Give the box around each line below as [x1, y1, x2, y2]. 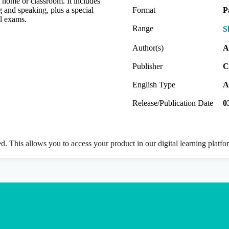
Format [132, 5, 155, 14]
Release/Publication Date [132, 98, 213, 107]
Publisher [132, 61, 163, 71]
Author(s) [132, 43, 164, 52]
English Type [132, 80, 175, 89]
